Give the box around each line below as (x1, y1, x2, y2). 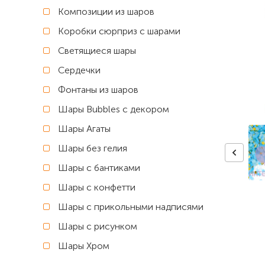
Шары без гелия (58, 143, 127, 154)
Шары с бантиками (58, 162, 140, 173)
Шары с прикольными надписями (58, 201, 203, 212)
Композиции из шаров (58, 6, 154, 17)
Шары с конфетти (58, 182, 135, 193)
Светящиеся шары (58, 45, 136, 56)
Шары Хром (58, 240, 109, 251)
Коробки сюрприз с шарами (58, 25, 180, 37)
